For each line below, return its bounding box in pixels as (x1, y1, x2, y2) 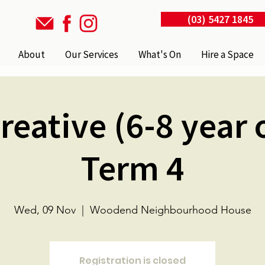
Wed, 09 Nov (14, 203, 76, 216)
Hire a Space (201, 48, 254, 61)
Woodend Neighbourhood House (89, 203, 251, 216)
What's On (138, 48, 182, 61)
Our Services (65, 48, 119, 61)
